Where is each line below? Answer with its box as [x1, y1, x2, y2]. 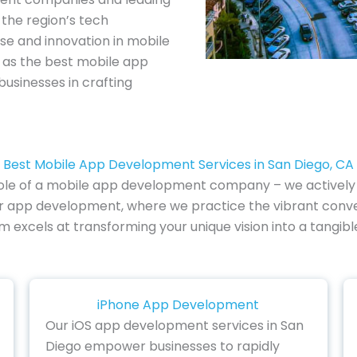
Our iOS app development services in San [45, 316, 304, 335]
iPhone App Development [97, 295, 260, 314]
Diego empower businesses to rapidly [45, 336, 280, 355]
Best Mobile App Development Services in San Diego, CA [3, 155, 354, 175]
